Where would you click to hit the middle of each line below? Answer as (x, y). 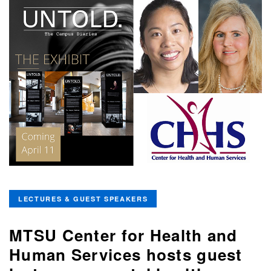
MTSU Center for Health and (123, 235)
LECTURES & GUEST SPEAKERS (83, 199)
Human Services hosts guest (126, 255)
